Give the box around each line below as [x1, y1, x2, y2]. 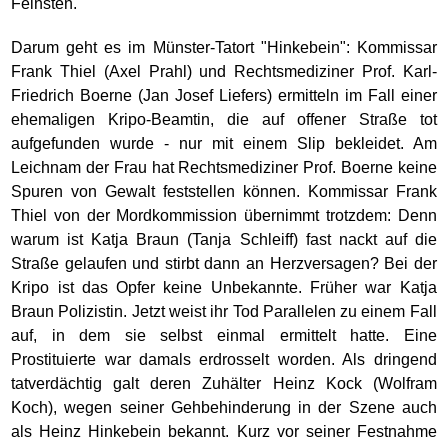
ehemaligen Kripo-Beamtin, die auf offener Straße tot [11, 111, 437, 128]
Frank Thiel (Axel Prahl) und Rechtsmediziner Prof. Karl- [11, 63, 437, 80]
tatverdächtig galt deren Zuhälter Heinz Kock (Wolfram [11, 375, 437, 392]
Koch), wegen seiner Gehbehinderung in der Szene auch [11, 399, 437, 416]
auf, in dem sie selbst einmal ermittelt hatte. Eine [11, 327, 437, 344]
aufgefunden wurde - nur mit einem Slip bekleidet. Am [11, 135, 437, 152]
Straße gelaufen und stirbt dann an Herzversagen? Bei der [11, 255, 437, 272]
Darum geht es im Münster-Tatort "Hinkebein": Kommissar [11, 39, 437, 56]
